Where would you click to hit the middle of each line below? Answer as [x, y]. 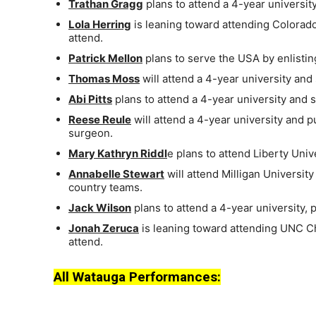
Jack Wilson [100, 208]
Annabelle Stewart [116, 174]
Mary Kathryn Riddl [118, 154]
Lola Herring [100, 25]
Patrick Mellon [105, 59]
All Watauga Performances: [137, 277]
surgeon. [91, 133]
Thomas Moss [104, 79]
